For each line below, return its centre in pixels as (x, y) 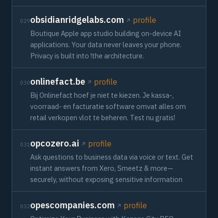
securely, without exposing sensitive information (106, 179)
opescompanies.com (73, 205)
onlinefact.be (58, 82)
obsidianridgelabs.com (77, 20)
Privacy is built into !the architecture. (87, 56)
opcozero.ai (55, 143)
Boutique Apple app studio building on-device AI (106, 33)
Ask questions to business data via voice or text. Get (112, 157)
